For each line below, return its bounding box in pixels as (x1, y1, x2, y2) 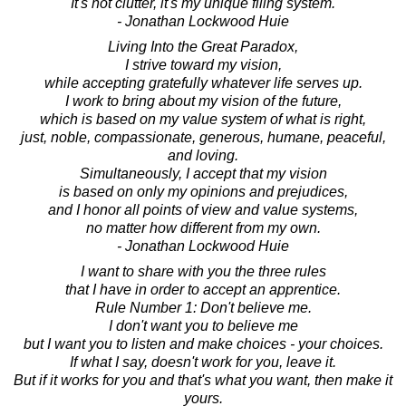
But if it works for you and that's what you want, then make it (14, 372, 392, 388)
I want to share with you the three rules (80, 263, 326, 279)
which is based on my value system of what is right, (40, 111, 366, 127)
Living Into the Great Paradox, (108, 38, 298, 54)
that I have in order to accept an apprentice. (65, 281, 341, 297)
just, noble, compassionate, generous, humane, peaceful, (20, 129, 386, 145)
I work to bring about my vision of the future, (64, 92, 342, 109)
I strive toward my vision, (124, 56, 282, 72)
